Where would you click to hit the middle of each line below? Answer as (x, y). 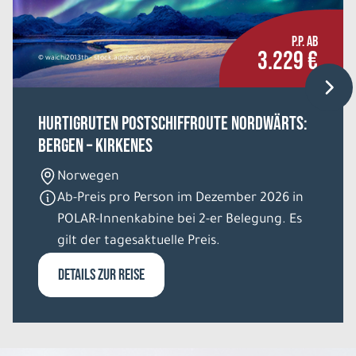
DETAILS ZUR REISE (101, 275)
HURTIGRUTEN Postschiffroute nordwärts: (173, 123)
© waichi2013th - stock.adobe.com (94, 58)
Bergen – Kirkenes (95, 145)
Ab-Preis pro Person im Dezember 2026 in (180, 198)
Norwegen (88, 177)
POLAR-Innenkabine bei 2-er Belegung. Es (180, 220)
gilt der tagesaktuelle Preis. (139, 241)
